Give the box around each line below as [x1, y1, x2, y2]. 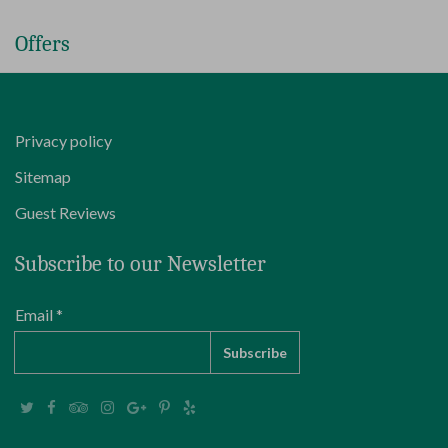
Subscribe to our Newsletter [15, 250, 266, 277]
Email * [15, 304, 63, 324]
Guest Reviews [15, 202, 116, 222]
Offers [15, 30, 70, 57]
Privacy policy [15, 130, 112, 150]
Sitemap [15, 166, 71, 186]
